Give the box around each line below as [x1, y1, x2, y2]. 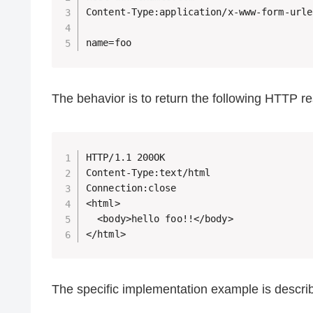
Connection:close [86, 182, 177, 194]
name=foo [86, 37, 131, 49]
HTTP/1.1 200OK [86, 151, 166, 163]
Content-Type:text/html [86, 166, 211, 178]
